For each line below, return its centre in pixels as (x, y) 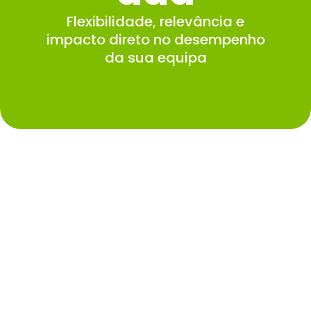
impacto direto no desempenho (155, 39)
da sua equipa (155, 57)
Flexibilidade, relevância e (155, 21)
